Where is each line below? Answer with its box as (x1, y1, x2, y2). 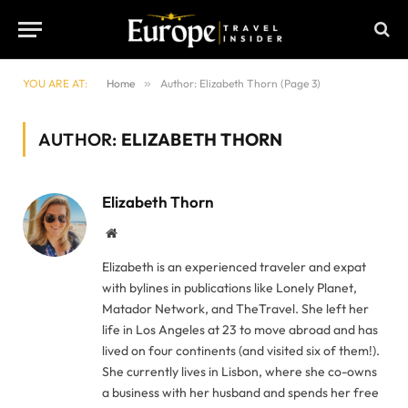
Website (116, 226, 157, 239)
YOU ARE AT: (23, 76, 87, 90)
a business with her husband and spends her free (102, 384, 379, 401)
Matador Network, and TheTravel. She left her (102, 301, 369, 317)
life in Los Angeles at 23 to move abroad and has (102, 321, 378, 338)
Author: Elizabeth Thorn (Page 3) (160, 76, 321, 90)
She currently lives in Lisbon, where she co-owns (102, 363, 377, 380)
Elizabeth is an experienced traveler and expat (102, 259, 366, 275)
